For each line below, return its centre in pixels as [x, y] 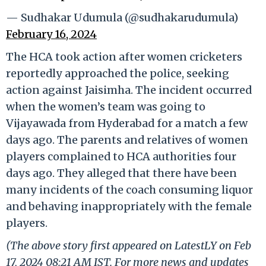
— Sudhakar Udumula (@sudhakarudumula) [122, 17]
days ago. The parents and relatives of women [127, 140]
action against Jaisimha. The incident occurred [129, 90]
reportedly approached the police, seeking [118, 73]
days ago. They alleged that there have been [121, 173]
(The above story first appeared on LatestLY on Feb [129, 245]
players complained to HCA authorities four [121, 156]
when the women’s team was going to [106, 106]
